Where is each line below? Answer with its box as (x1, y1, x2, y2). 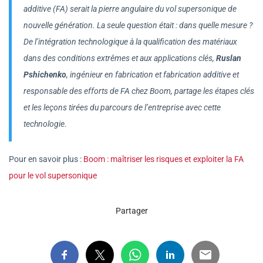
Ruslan (216, 53, 241, 63)
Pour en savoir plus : (9, 154, 83, 164)
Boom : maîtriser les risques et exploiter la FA (83, 154, 244, 164)
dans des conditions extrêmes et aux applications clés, (23, 53, 216, 63)
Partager (115, 205, 148, 215)
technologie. (23, 119, 67, 129)
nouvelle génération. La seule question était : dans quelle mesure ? (23, 20, 252, 30)
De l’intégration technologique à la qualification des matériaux (23, 36, 237, 46)
